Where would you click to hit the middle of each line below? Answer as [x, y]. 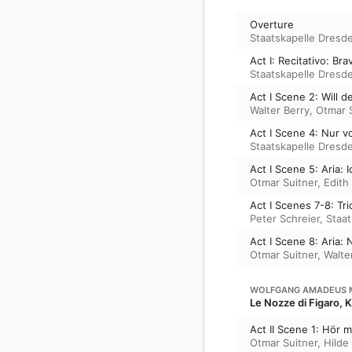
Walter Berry [280, 110]
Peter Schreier [285, 218]
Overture [272, 24]
